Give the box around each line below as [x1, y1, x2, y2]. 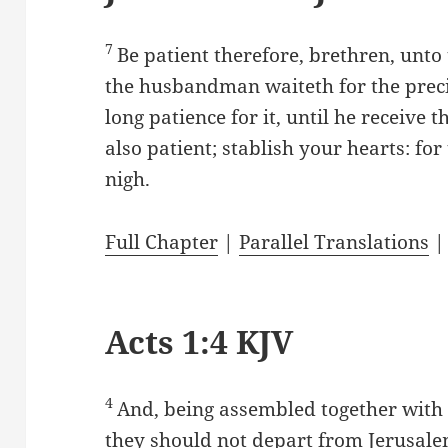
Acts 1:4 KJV [105, 319, 294, 363]
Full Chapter [105, 228, 219, 255]
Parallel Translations [239, 228, 430, 255]
